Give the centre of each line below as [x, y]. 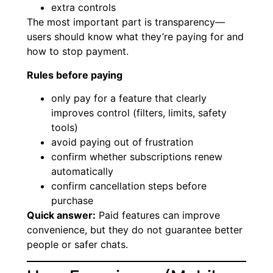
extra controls [83, 8]
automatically [82, 172]
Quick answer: [61, 215]
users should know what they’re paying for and [135, 37]
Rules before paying [75, 75]
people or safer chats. [77, 245]
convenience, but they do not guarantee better [135, 230]
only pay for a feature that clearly [129, 98]
